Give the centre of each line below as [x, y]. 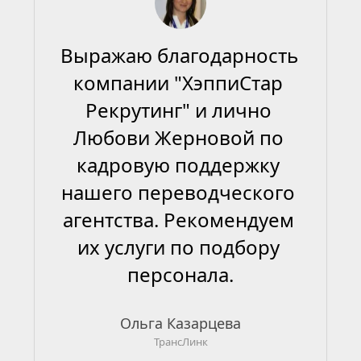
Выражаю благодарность [179, 55]
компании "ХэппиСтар [178, 83]
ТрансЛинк [180, 342]
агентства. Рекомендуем [178, 220]
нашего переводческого [178, 192]
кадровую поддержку [178, 165]
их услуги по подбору [178, 247]
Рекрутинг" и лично [178, 110]
